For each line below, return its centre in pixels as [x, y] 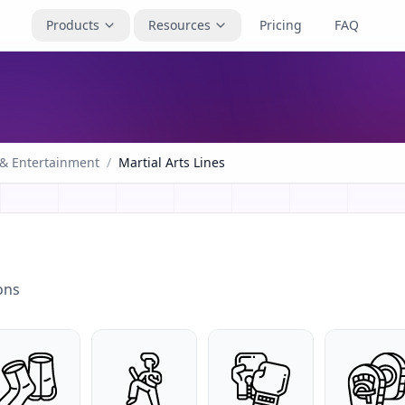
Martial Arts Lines [172, 162]
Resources [179, 25]
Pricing [281, 25]
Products [73, 25]
